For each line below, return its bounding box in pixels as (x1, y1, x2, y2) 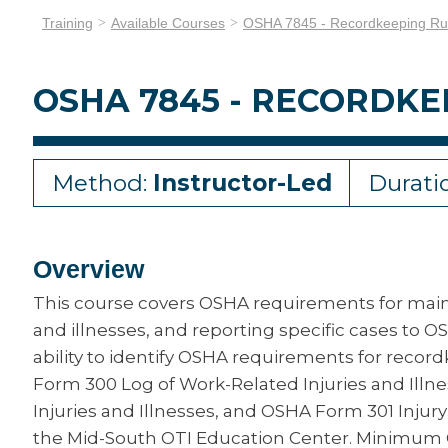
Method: (52, 169, 153, 197)
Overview (33, 255, 144, 283)
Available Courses (111, 15, 225, 31)
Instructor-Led (153, 169, 332, 197)
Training (42, 15, 93, 31)
